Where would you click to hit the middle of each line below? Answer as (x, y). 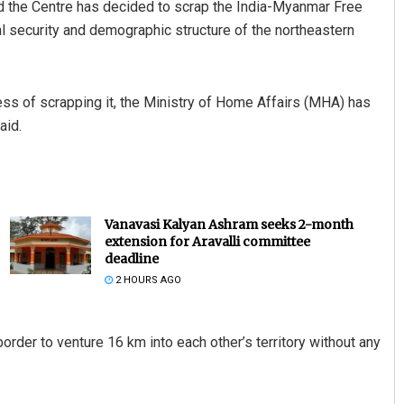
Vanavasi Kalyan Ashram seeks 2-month (229, 224)
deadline (131, 258)
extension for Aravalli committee (207, 241)
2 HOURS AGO (147, 280)
